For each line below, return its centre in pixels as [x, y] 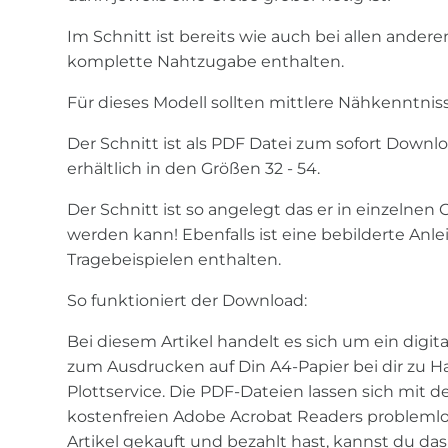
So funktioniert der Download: [187, 301]
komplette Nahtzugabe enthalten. [206, 62]
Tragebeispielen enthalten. [174, 260]
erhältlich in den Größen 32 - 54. [194, 169]
